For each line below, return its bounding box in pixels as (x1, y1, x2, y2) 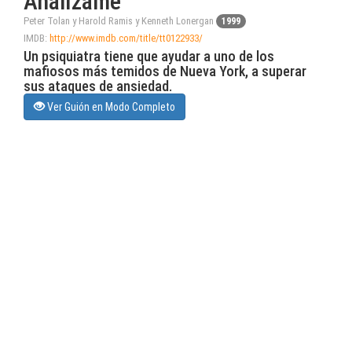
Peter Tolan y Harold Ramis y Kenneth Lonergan (24, 14, 216, 27)
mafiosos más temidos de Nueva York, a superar (24, 62, 306, 79)
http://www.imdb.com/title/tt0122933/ (49, 31, 203, 44)
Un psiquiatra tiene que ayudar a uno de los (24, 47, 274, 64)
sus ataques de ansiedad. (24, 77, 172, 94)
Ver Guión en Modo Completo (47, 100, 175, 113)
